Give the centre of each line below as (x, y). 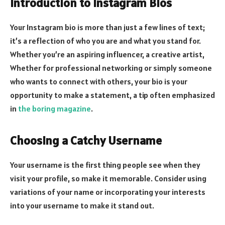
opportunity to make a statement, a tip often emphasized (113, 95)
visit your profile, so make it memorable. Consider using (108, 179)
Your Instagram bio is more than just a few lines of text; (107, 27)
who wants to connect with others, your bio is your (99, 81)
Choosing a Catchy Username (86, 141)
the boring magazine (54, 108)
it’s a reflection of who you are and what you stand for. (105, 40)
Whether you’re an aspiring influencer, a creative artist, (107, 54)
